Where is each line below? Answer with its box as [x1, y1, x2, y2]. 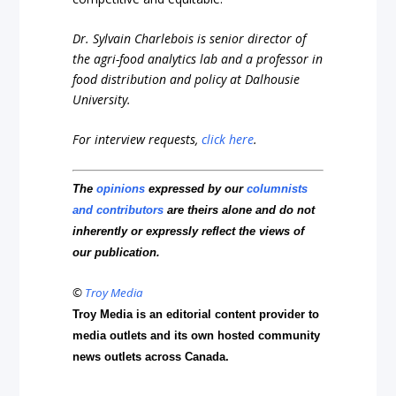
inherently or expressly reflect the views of [72, 224, 305, 238]
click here [202, 131, 255, 148]
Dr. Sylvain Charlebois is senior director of [72, 30, 307, 48]
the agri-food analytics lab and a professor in [72, 50, 324, 68]
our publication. [72, 245, 161, 259]
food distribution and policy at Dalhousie [72, 71, 301, 88]
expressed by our [145, 181, 247, 195]
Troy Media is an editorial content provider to [72, 308, 320, 322]
